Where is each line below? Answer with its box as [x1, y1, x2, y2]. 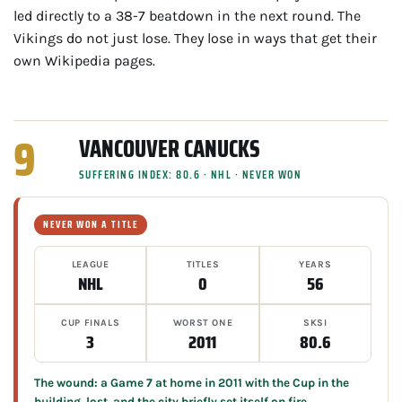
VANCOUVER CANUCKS [78, 129, 260, 167]
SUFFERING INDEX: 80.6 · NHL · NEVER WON [78, 165, 302, 183]
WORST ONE [172, 316, 233, 328]
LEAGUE [71, 258, 109, 270]
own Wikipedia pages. [13, 51, 155, 69]
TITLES [186, 258, 220, 270]
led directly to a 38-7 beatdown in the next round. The [13, 6, 361, 24]
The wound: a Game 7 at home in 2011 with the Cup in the [34, 375, 349, 389]
